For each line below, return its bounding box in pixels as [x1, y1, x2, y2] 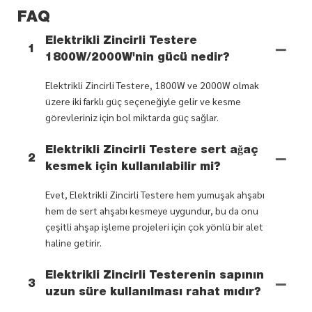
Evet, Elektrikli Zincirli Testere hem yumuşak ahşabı [45, 187, 265, 201]
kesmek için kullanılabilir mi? [45, 162, 221, 173]
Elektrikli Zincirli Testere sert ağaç [45, 145, 258, 157]
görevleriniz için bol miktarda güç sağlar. [45, 110, 219, 123]
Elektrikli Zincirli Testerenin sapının [45, 270, 264, 282]
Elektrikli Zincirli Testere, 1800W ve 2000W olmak [45, 78, 259, 91]
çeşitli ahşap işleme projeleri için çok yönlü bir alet [45, 219, 263, 233]
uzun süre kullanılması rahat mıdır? [45, 287, 261, 299]
